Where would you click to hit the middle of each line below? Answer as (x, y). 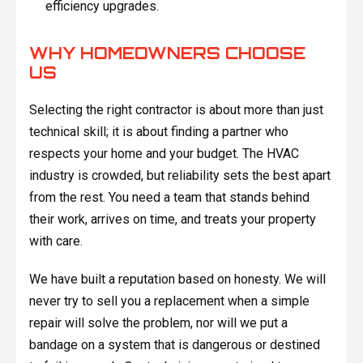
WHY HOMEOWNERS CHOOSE (167, 53)
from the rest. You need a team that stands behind (169, 197)
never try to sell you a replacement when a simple (169, 301)
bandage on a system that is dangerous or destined (174, 344)
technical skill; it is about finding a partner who (158, 131)
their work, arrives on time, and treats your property (172, 219)
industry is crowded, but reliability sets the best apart (179, 175)
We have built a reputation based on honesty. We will (177, 279)
